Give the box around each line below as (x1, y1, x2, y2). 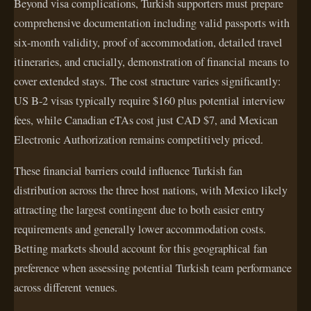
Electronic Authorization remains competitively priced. (14, 132, 263, 148)
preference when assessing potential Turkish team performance (14, 260, 292, 276)
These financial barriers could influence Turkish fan (14, 162, 242, 178)
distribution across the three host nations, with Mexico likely (14, 182, 287, 198)
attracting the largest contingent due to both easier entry (14, 201, 264, 217)
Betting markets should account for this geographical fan (14, 240, 267, 256)
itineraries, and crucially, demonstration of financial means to (14, 54, 289, 70)
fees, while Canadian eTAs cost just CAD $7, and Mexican (14, 112, 278, 128)
